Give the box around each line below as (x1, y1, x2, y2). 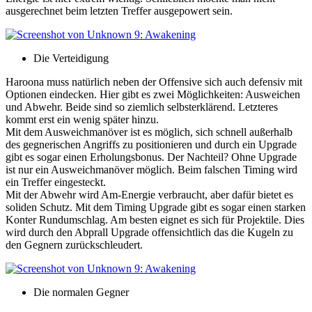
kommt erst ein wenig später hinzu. (6, 114, 159, 126)
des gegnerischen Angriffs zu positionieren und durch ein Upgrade (6, 139, 297, 151)
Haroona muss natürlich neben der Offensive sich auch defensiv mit (6, 76, 302, 88)
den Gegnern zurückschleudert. (6, 239, 143, 251)
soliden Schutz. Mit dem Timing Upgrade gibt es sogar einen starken (6, 201, 306, 214)
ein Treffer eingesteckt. (6, 176, 106, 189)
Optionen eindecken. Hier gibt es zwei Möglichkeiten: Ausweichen (6, 88, 300, 101)
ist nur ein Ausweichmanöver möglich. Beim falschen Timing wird (6, 164, 297, 176)
